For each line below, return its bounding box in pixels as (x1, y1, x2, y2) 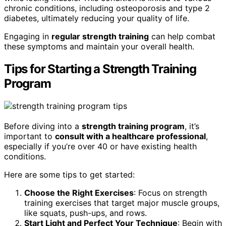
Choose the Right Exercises (24, 188, 134, 198)
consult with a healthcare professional (55, 131, 206, 142)
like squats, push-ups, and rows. (24, 208, 147, 218)
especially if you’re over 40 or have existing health (4, 141, 197, 152)
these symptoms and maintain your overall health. (4, 41, 194, 52)
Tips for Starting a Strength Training (4, 62, 196, 77)
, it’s (185, 121, 199, 132)
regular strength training (51, 31, 149, 42)
